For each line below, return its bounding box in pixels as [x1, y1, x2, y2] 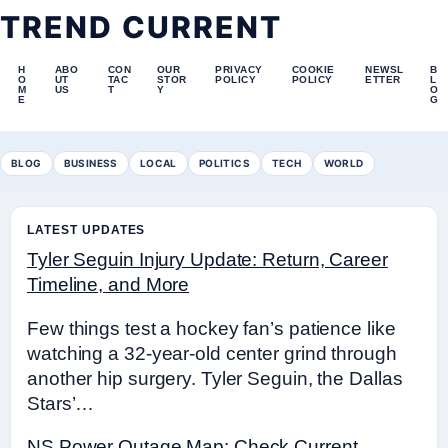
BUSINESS [63, 157, 118, 169]
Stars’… [27, 392, 95, 414]
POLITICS [198, 157, 251, 169]
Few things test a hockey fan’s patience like [27, 317, 396, 339]
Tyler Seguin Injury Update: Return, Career [27, 249, 388, 270]
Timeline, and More [27, 274, 190, 295]
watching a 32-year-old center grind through [27, 342, 397, 364]
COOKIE [291, 64, 335, 75]
